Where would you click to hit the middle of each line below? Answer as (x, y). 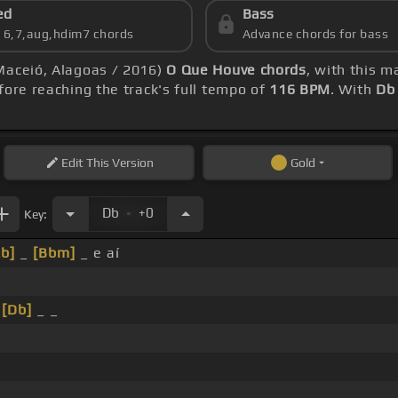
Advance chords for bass (315, 34)
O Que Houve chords (236, 70)
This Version (118, 163)
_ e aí (97, 253)
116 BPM (300, 90)
